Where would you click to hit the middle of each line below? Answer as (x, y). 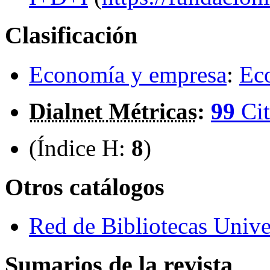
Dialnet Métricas (113, 111)
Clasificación (71, 36)
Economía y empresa (128, 75)
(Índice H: (80, 148)
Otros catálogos (85, 187)
